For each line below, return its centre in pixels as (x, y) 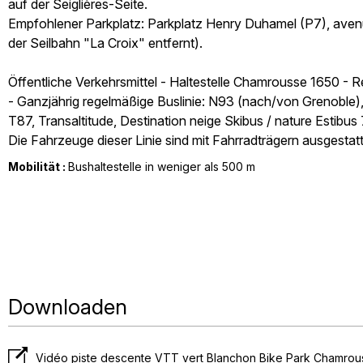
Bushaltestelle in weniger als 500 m (162, 167)
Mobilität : (38, 167)
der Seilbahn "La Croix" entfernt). (105, 43)
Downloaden (68, 307)
